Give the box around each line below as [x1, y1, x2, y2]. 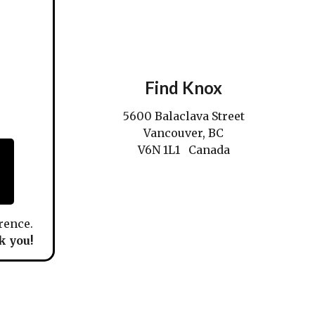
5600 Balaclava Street [122, 108, 245, 123]
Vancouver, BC [143, 125, 224, 140]
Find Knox [145, 77, 223, 98]
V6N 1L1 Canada [137, 142, 230, 157]
